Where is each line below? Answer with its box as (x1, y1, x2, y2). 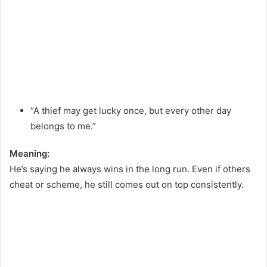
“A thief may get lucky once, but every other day (30, 105, 231, 117)
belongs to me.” (30, 120, 96, 132)
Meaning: (10, 148, 49, 160)
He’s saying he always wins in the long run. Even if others (10, 163, 250, 175)
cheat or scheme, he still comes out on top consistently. (10, 179, 244, 191)
